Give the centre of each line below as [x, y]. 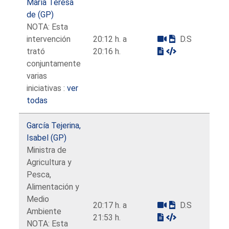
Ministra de [47, 150]
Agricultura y [49, 162]
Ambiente [44, 211]
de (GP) [40, 14]
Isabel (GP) [47, 138]
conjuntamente [54, 63]
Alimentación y [53, 187]
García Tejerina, [54, 125]
